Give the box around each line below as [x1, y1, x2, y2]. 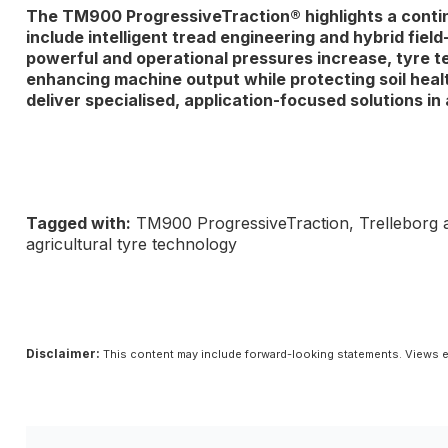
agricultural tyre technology [26, 233, 237, 254]
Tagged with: [26, 212, 131, 233]
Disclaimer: [26, 345, 100, 361]
